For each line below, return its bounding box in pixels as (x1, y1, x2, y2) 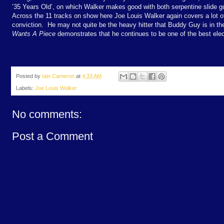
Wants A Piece (12, 29, 55, 37)
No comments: (12, 108, 82, 121)
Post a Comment (12, 130, 93, 143)
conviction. (12, 20, 43, 28)
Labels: (16, 85, 35, 91)
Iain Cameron (42, 72, 74, 79)
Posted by (16, 72, 42, 79)
